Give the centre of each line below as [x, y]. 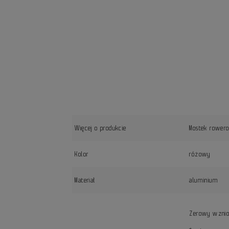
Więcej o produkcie [101, 128]
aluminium [204, 180]
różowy [200, 154]
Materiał [85, 180]
